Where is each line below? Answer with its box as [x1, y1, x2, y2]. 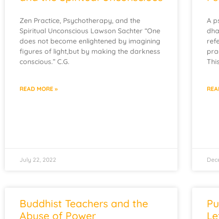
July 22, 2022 [20, 156, 56, 163]
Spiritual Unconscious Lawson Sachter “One [20, 26, 160, 35]
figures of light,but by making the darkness [20, 47, 160, 56]
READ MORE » [20, 85, 58, 92]
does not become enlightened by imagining [20, 37, 160, 45]
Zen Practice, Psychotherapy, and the [20, 16, 140, 25]
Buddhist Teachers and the [20, 197, 148, 210]
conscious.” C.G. [20, 57, 69, 66]
